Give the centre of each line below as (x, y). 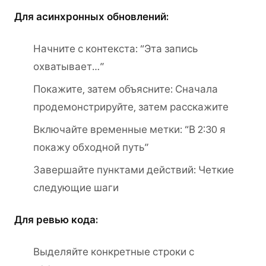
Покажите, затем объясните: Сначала (126, 89)
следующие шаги (76, 188)
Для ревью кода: (56, 220)
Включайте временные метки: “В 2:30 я (129, 129)
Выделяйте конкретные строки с (114, 252)
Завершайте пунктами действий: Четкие (134, 170)
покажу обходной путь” (91, 147)
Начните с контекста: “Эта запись (115, 49)
